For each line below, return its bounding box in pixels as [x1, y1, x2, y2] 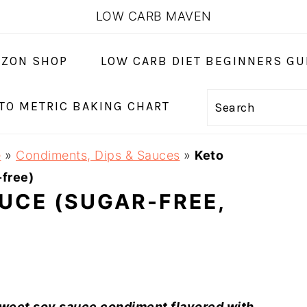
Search [214, 99, 260, 114]
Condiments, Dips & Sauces [16, 148, 180, 162]
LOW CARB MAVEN [95, 9, 212, 23]
